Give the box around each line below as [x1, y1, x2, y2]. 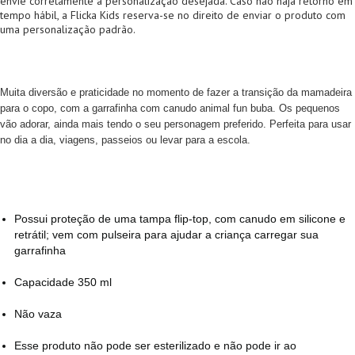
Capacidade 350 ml [14, 276, 112, 288]
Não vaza [14, 307, 62, 320]
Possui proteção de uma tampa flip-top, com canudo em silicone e [14, 212, 345, 225]
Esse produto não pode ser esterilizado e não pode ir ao [14, 339, 296, 352]
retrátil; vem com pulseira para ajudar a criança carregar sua [14, 228, 319, 241]
